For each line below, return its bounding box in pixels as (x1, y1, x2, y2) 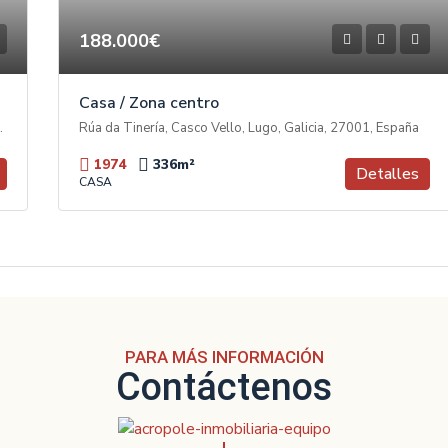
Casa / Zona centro (78, 92, 219, 115)
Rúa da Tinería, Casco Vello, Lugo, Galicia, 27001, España (78, 119, 419, 138)
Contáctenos (116, 365, 332, 410)
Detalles (356, 163, 419, 186)
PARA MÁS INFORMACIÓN (124, 347, 324, 368)
